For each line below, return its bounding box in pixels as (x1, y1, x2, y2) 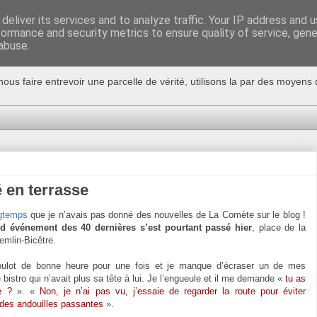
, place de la (251, 221, 306, 233)
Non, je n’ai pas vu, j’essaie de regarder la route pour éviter (40, 285, 306, 296)
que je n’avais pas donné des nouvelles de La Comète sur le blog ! (27, 209, 306, 220)
